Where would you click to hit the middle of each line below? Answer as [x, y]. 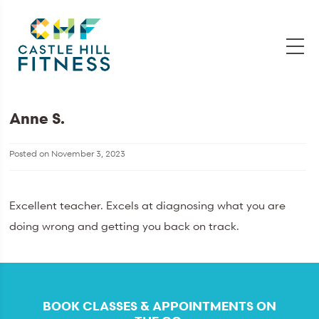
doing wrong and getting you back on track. [126, 226]
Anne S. [37, 119]
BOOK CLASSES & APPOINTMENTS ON [159, 306]
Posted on [31, 153]
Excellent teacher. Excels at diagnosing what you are [148, 205]
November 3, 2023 [89, 153]
